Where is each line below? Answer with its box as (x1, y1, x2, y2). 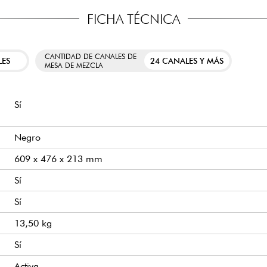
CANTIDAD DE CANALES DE (44, 51, 136, 61)
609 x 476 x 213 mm (14, 153, 103, 165)
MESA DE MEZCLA (44, 60, 103, 70)
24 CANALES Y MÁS (150, 55, 224, 66)
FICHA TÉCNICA (87, 10, 180, 27)
